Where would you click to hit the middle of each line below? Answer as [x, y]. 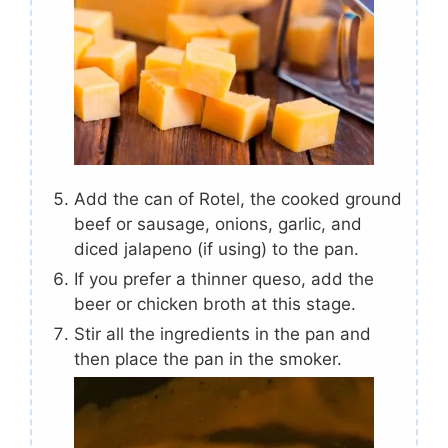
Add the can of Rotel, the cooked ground [238, 199]
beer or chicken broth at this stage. [215, 304]
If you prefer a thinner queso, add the [224, 279]
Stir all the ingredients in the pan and [222, 334]
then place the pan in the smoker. [208, 359]
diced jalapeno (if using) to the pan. [216, 249]
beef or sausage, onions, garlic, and [218, 224]
